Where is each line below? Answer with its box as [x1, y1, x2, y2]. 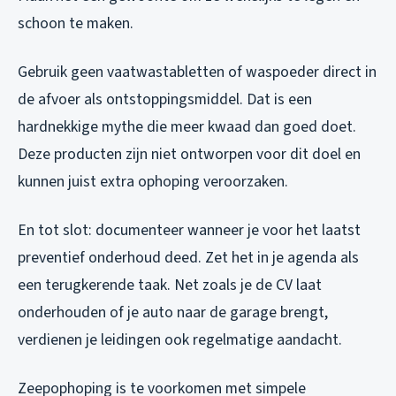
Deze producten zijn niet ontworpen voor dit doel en [18, 142, 361, 165]
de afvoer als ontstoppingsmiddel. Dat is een [18, 88, 312, 110]
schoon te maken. [18, 11, 133, 34]
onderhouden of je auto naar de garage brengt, [18, 301, 328, 324]
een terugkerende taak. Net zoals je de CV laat [18, 273, 322, 296]
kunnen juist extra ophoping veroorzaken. [18, 170, 288, 193]
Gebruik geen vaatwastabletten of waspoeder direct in [18, 60, 377, 83]
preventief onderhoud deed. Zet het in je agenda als [18, 246, 359, 269]
